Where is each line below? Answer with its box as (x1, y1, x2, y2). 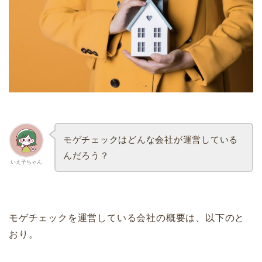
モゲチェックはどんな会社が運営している (63, 135, 239, 145)
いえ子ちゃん (11, 159, 42, 166)
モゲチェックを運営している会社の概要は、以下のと (9, 212, 245, 223)
